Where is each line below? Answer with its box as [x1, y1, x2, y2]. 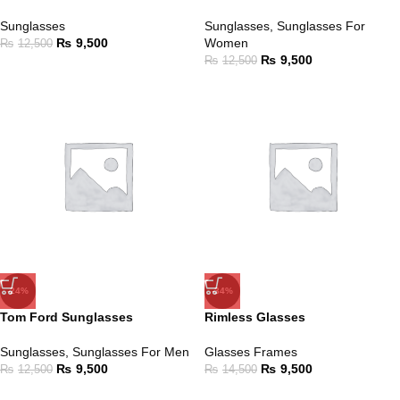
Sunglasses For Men [72, 345, 189, 359]
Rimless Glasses [204, 310, 305, 324]
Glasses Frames [204, 345, 297, 359]
